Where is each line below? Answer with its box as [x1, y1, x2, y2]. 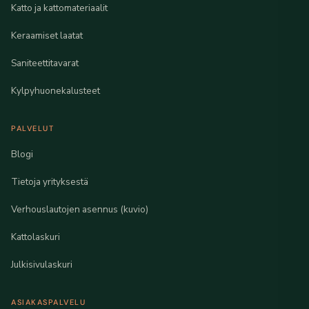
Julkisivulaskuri [11, 257, 72, 271]
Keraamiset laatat [11, 28, 83, 42]
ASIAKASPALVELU [11, 297, 86, 307]
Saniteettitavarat [11, 56, 79, 70]
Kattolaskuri [11, 230, 60, 243]
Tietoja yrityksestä [11, 175, 88, 188]
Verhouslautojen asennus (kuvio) [11, 202, 148, 216]
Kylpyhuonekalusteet [11, 83, 100, 97]
